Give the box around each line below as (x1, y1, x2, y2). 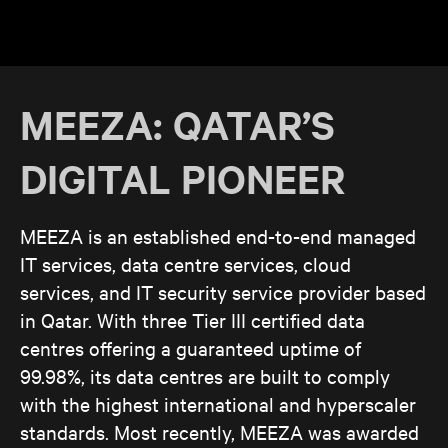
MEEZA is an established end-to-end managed (20, 223, 416, 249)
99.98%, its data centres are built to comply (20, 363, 390, 389)
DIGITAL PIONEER (20, 153, 345, 205)
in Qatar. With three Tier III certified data (20, 307, 365, 333)
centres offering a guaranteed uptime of (20, 335, 361, 361)
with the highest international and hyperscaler (20, 391, 416, 417)
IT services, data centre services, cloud (20, 251, 351, 277)
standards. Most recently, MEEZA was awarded (20, 419, 419, 445)
